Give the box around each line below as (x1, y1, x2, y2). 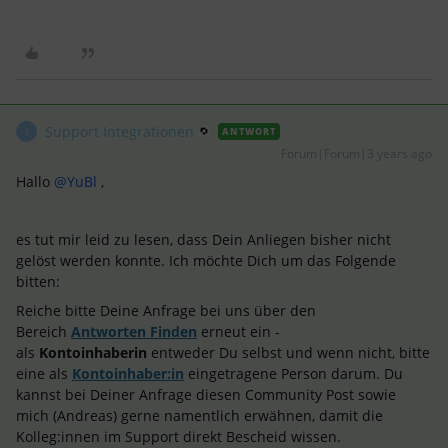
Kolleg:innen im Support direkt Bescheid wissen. (16, 427, 341, 446)
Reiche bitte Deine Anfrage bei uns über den (16, 301, 316, 320)
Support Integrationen (45, 122, 194, 141)
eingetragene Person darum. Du (188, 364, 403, 383)
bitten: (16, 272, 60, 291)
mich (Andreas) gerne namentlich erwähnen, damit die (16, 406, 383, 425)
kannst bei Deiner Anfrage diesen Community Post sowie (16, 385, 396, 404)
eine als (16, 364, 72, 383)
